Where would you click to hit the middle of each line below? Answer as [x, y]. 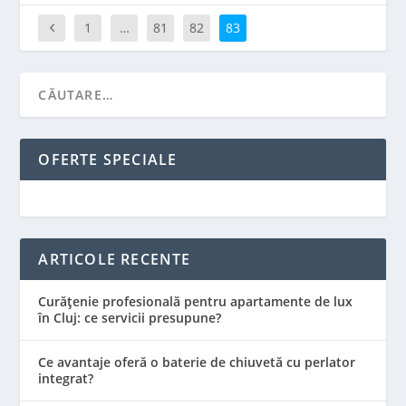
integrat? [66, 378]
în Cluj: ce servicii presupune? [130, 317]
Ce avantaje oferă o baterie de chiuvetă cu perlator [197, 362]
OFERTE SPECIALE [108, 159]
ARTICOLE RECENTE [115, 259]
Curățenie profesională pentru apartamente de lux [196, 301]
